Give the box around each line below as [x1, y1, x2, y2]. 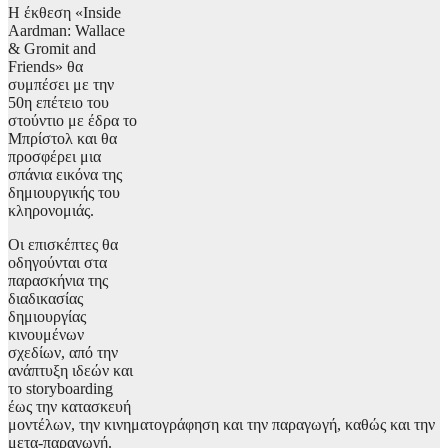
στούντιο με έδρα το [8, 112, 137, 130]
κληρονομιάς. [8, 202, 94, 220]
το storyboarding [8, 380, 113, 398]
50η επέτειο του [8, 94, 109, 112]
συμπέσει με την [8, 76, 114, 94]
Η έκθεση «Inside [8, 4, 121, 22]
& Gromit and [8, 40, 96, 58]
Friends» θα [8, 58, 83, 76]
